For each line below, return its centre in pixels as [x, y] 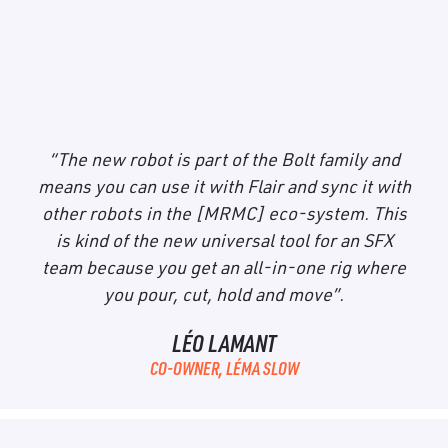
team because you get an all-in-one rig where [224, 267]
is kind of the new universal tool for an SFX [224, 240]
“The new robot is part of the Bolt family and [224, 159]
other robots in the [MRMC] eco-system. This [224, 213]
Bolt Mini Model [332, 68]
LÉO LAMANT [224, 342]
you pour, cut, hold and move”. [224, 294]
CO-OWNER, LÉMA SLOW [224, 367]
